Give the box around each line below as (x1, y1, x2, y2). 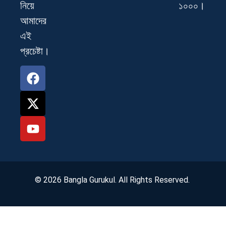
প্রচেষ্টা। (20, 45, 49, 56)
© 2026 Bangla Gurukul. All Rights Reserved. (34, 175, 192, 185)
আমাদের (20, 15, 46, 26)
